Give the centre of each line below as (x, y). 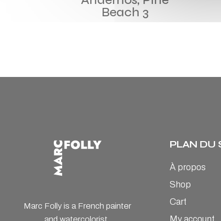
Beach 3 (125, 12)
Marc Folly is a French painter (77, 206)
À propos (187, 167)
